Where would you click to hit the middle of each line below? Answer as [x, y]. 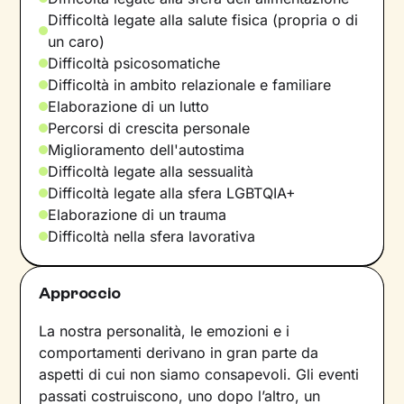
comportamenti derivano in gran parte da [179, 352]
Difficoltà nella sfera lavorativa [152, 236]
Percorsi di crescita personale [149, 128]
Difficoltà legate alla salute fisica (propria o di [203, 19]
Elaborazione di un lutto [129, 106]
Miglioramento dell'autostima [147, 149]
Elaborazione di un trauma [138, 214]
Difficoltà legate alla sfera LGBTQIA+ [172, 193]
